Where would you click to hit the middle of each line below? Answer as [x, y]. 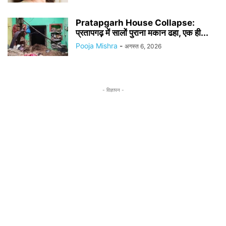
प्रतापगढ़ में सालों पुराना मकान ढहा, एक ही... [142, 33]
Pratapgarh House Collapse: [135, 22]
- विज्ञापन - [113, 90]
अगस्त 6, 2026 [143, 46]
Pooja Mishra [97, 45]
